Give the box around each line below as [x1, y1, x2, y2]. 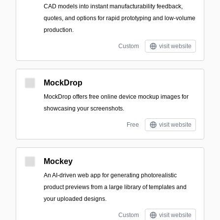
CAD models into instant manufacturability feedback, [44, 3, 183, 10]
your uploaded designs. [44, 195, 107, 202]
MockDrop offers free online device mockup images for [44, 93, 189, 100]
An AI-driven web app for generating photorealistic [44, 172, 177, 179]
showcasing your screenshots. [44, 105, 124, 112]
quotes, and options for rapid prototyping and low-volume [44, 15, 195, 22]
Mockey [44, 157, 73, 165]
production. [44, 27, 74, 33]
